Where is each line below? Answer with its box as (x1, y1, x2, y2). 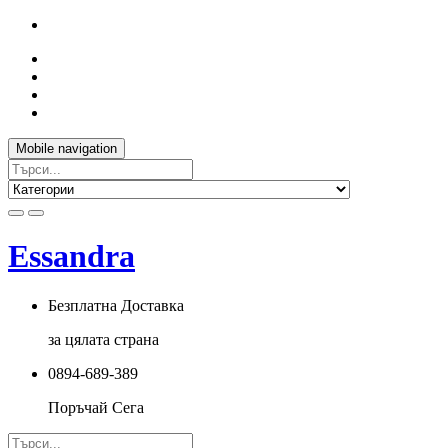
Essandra (8, 238, 135, 275)
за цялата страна (48, 330, 159, 348)
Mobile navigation (16, 141, 117, 156)
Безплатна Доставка (48, 296, 184, 314)
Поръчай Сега (48, 398, 144, 416)
